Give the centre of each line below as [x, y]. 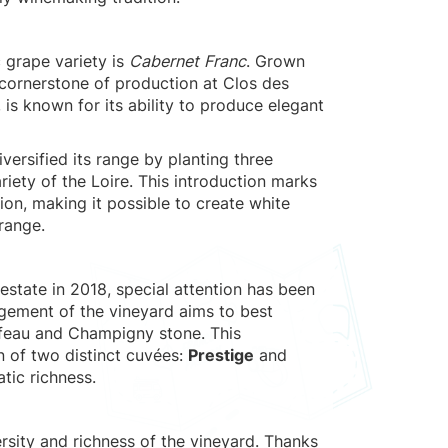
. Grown [275, 61]
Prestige [221, 355]
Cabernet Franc [187, 61]
